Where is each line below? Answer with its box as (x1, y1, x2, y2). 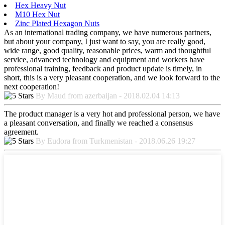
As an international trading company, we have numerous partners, (4, 28, 211, 37)
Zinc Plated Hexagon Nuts (15, 19, 99, 28)
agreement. (4, 127, 39, 136)
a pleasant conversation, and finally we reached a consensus (4, 118, 193, 127)
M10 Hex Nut (15, 10, 60, 19)
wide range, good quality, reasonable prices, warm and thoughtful (4, 46, 211, 55)
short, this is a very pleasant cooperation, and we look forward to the (4, 73, 220, 82)
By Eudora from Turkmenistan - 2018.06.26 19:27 (36, 136, 195, 145)
